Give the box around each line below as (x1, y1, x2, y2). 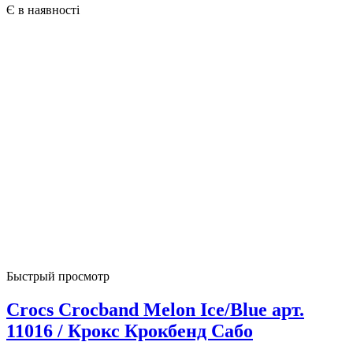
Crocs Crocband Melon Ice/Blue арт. (6, 299, 304, 320)
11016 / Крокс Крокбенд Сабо (6, 320, 253, 341)
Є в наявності (6, 2, 80, 17)
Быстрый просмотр (6, 269, 110, 283)
